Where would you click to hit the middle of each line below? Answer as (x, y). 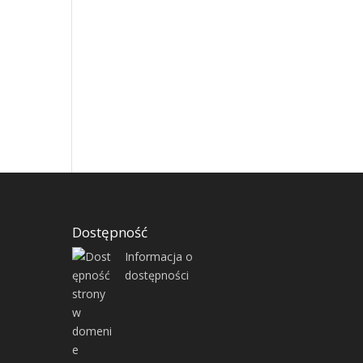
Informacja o (159, 256)
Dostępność (110, 232)
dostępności (157, 275)
